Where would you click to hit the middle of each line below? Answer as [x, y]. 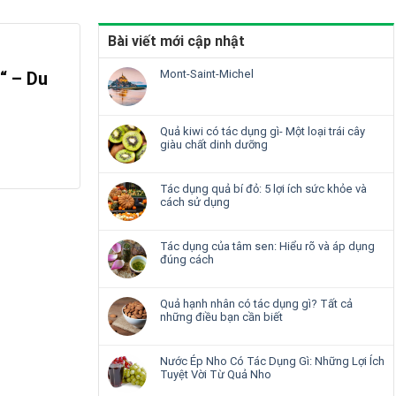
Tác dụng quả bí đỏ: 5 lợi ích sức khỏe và [263, 189]
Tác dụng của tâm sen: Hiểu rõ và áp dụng [267, 247]
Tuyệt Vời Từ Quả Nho [216, 375]
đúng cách [187, 260]
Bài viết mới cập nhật [176, 42]
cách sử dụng [195, 202]
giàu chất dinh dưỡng [214, 145]
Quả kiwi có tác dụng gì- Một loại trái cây [263, 132]
